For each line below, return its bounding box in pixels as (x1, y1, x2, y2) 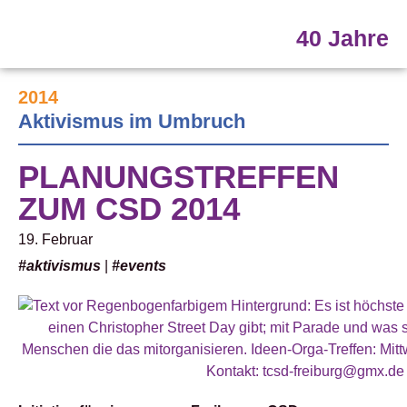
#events (112, 258, 166, 273)
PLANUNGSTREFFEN (18, 159, 339, 194)
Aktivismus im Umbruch (18, 110, 245, 133)
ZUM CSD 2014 (18, 191, 240, 226)
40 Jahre (296, 25, 389, 51)
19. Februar (18, 232, 93, 247)
